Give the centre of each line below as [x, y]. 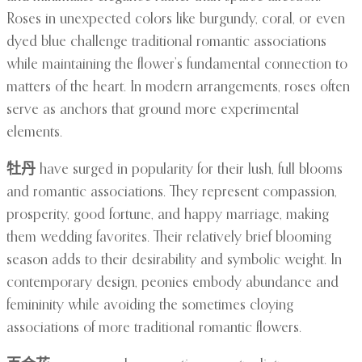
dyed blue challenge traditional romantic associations [166, 42]
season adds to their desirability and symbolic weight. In [174, 261]
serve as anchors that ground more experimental [153, 110]
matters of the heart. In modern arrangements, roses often [178, 88]
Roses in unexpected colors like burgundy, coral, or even [176, 20]
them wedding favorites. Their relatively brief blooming [169, 238]
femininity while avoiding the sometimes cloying [150, 306]
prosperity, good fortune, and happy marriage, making [168, 215]
